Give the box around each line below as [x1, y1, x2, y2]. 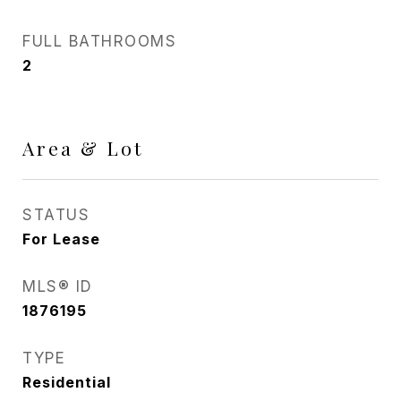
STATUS [22, 206, 90, 224]
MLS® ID [22, 277, 93, 295]
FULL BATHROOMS [22, 32, 176, 50]
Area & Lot [22, 135, 143, 160]
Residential [22, 373, 111, 391]
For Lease [22, 230, 100, 248]
